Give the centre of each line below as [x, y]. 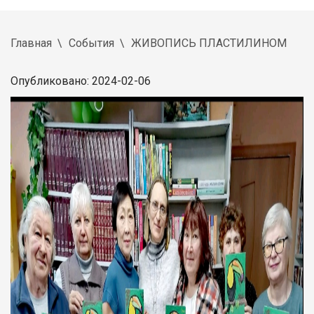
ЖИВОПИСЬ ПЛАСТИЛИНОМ [209, 43]
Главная [31, 43]
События [91, 43]
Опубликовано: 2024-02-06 [81, 81]
